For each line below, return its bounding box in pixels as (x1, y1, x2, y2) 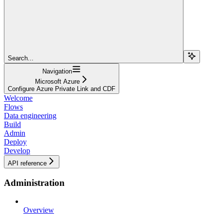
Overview (23, 206, 54, 215)
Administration (4, 177, 65, 188)
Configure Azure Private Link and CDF (8, 85, 115, 92)
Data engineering (4, 111, 56, 120)
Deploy (4, 137, 27, 146)
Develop (4, 146, 30, 155)
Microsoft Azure (35, 77, 80, 85)
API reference (8, 159, 47, 167)
